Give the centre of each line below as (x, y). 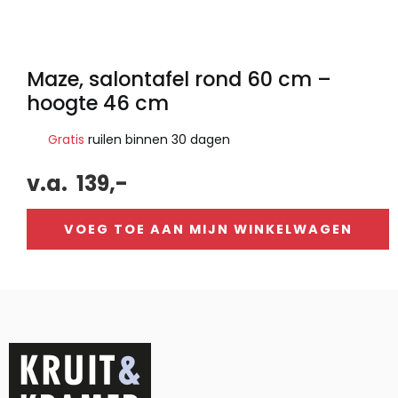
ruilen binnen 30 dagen (157, 139)
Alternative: (44, 300)
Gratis (66, 139)
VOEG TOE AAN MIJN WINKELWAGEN (208, 229)
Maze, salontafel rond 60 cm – (179, 79)
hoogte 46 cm (98, 103)
